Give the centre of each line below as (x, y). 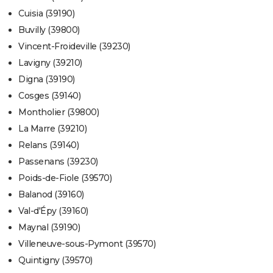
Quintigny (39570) (55, 261)
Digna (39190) (47, 80)
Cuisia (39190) (46, 14)
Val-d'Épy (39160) (53, 211)
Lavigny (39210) (50, 63)
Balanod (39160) (51, 195)
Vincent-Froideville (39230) (74, 47)
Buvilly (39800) (49, 30)
